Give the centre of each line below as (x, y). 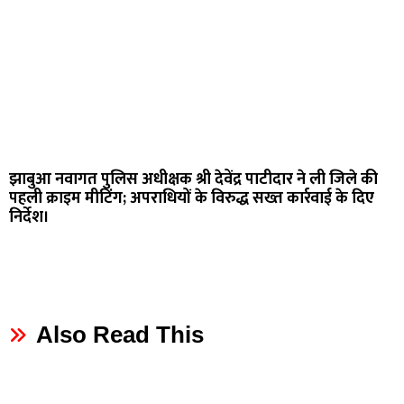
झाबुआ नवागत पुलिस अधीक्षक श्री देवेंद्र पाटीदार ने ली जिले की (193, 180)
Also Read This (120, 335)
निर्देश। (29, 218)
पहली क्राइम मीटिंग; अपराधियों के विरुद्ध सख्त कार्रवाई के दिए (192, 199)
